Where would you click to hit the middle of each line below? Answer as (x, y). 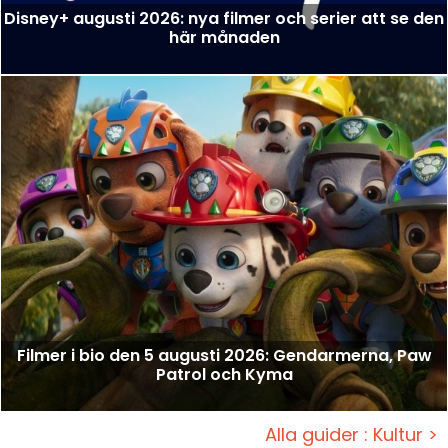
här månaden (224, 38)
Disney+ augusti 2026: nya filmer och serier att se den (224, 19)
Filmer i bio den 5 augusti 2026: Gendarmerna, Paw (224, 355)
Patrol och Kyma (224, 374)
